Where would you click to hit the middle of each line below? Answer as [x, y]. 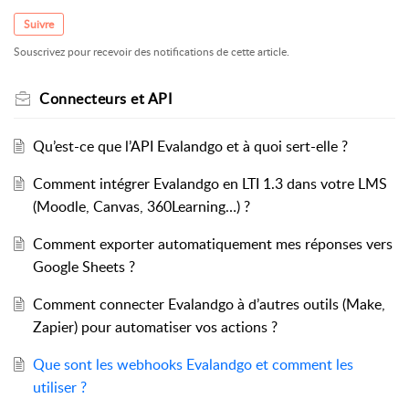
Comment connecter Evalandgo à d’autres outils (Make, [209, 304]
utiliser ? [59, 388]
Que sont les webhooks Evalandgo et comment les [193, 365]
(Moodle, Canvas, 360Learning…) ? [141, 207]
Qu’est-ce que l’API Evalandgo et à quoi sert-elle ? [190, 147]
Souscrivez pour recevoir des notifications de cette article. [152, 52]
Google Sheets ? [84, 267]
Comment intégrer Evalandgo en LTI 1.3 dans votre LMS [210, 184]
